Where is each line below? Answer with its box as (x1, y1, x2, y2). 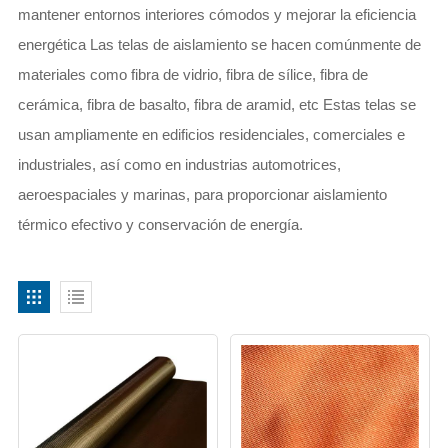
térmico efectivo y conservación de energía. (17, 215, 303, 233)
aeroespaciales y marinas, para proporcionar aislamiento (17, 185, 387, 203)
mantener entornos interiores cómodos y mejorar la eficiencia (17, 5, 416, 23)
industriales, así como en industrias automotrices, (17, 155, 341, 173)
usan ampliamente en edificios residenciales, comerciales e (17, 125, 405, 143)
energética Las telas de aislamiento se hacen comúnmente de (17, 35, 421, 53)
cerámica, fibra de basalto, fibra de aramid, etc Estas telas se (17, 95, 416, 113)
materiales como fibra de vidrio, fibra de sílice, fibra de (17, 65, 368, 83)
